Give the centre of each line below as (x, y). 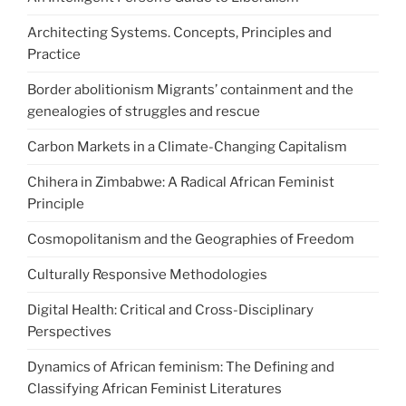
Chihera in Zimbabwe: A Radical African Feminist (181, 183)
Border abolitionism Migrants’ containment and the (190, 90)
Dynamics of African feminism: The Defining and (181, 367)
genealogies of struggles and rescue (144, 112)
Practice (54, 55)
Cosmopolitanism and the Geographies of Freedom (191, 240)
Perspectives (69, 332)
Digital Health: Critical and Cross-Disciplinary (170, 310)
